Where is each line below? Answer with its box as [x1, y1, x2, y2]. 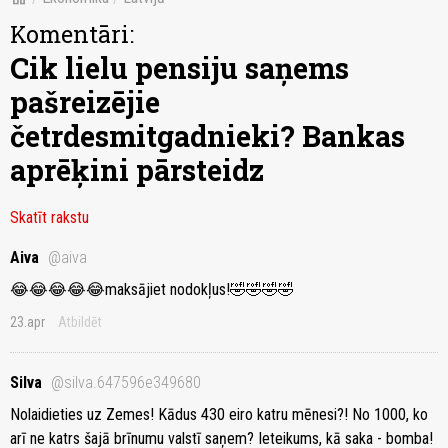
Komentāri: [10, 19, 134, 50]
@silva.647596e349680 [51, 373, 201, 393]
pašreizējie [10, 83, 160, 122]
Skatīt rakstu [10, 208, 89, 228]
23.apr [10, 314, 45, 331]
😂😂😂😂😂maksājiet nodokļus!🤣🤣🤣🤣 [10, 280, 294, 300]
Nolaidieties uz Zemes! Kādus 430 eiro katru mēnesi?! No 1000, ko [10, 405, 428, 425]
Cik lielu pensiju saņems [10, 49, 349, 88]
